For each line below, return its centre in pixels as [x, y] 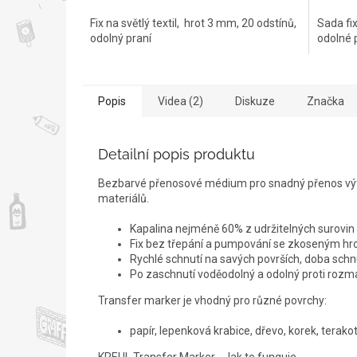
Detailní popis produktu [177, 154]
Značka [326, 101]
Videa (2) [180, 101]
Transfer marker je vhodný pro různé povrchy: [212, 300]
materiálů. [124, 198]
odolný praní [121, 38]
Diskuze [255, 101]
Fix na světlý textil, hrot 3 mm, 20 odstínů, [193, 23]
